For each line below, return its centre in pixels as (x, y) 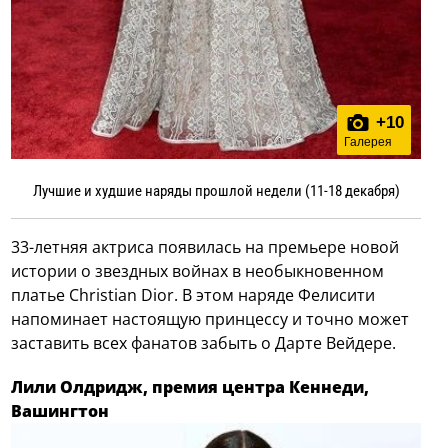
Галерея (367, 142)
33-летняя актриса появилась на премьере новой (205, 247)
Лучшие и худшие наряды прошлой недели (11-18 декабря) (216, 191)
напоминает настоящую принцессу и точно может (210, 319)
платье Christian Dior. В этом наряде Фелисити (193, 295)
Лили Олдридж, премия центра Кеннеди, (190, 387)
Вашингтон (60, 411)
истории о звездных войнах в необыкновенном (198, 271)
